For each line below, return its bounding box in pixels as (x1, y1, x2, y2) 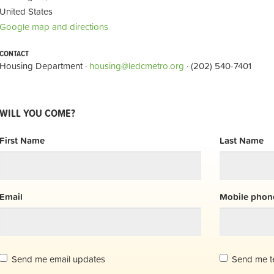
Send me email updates (12, 252, 105, 267)
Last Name (220, 133, 264, 148)
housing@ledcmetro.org (89, 58, 184, 73)
